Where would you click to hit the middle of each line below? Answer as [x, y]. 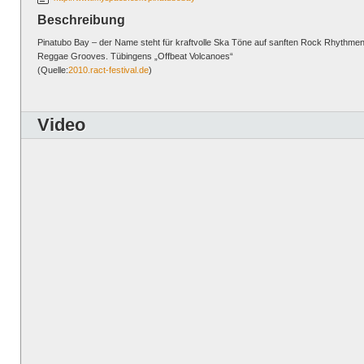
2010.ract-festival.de [108, 70]
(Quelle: [53, 70]
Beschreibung [81, 20]
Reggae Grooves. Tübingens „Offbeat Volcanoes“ [135, 56]
